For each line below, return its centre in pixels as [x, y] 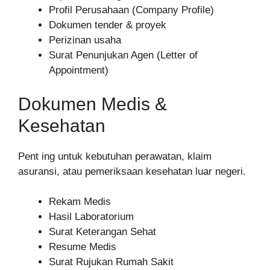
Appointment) [79, 71]
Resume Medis [83, 247]
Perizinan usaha [85, 40]
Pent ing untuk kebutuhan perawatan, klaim [115, 156]
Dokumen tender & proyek [108, 25]
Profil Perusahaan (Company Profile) [131, 10]
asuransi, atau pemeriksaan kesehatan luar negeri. [132, 171]
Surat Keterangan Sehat [102, 232]
